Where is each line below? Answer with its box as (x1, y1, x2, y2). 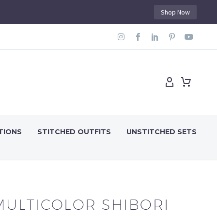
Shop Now (161, 8, 190, 16)
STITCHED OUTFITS (37, 127, 111, 136)
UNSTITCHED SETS (126, 127, 197, 136)
